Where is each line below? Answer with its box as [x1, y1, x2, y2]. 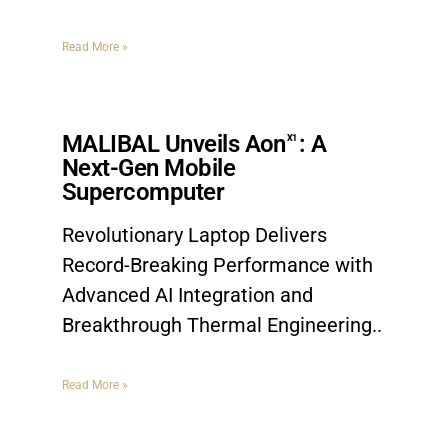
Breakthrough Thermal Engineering [62, 313, 372, 337]
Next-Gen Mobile [62, 154, 236, 182]
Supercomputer [62, 178, 225, 206]
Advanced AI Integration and [62, 283, 313, 307]
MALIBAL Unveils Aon [62, 130, 286, 158]
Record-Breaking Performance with [62, 253, 373, 277]
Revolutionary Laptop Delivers [62, 223, 327, 247]
